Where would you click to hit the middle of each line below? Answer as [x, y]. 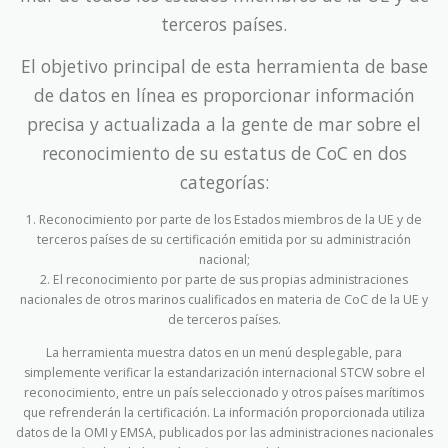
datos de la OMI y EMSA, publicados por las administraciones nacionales [224, 432]
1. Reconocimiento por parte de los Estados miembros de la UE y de [224, 219]
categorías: [224, 181]
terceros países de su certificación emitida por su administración [224, 239]
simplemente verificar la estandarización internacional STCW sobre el [224, 372]
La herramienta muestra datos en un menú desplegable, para [224, 352]
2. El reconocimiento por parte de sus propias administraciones [224, 279]
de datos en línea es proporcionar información [224, 94]
